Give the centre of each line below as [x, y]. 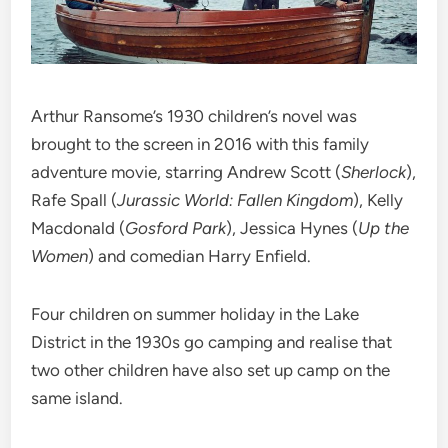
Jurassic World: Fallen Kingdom [235, 200]
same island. [77, 398]
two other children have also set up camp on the [211, 370]
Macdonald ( [78, 228]
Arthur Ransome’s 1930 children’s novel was [194, 116]
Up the [384, 228]
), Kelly [378, 200]
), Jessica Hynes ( [292, 228]
